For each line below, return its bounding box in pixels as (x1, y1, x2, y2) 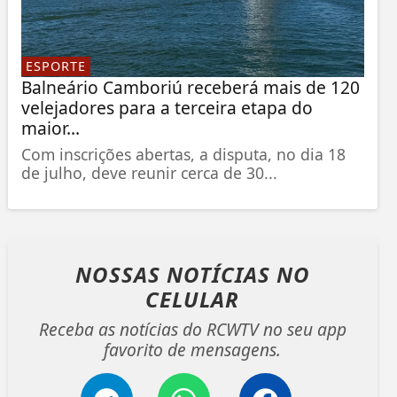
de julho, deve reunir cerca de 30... (20, 162, 277, 184)
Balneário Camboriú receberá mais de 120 (20, 75, 360, 100)
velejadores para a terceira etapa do (20, 96, 313, 121)
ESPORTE (25, 58, 86, 75)
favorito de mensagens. (104, 338, 282, 362)
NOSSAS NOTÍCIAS (74, 260, 276, 290)
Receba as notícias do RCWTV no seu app (38, 317, 346, 342)
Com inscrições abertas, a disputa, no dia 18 (20, 144, 346, 166)
